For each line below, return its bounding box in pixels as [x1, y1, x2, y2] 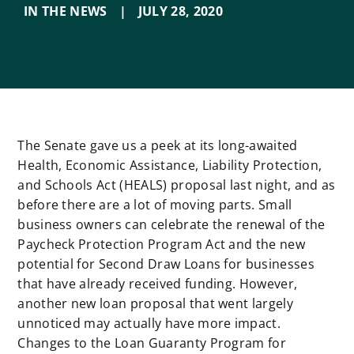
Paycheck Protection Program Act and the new [17, 235, 306, 254]
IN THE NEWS [23, 2, 107, 21]
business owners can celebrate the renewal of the [17, 216, 326, 234]
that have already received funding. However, [17, 275, 298, 293]
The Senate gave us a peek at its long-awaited [17, 137, 298, 155]
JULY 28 [137, 2, 186, 21]
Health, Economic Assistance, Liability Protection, [17, 156, 322, 175]
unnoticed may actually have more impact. [17, 314, 281, 333]
